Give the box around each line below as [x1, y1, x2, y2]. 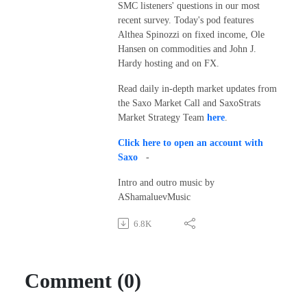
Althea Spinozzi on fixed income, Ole [118, 29, 265, 40]
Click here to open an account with [118, 138, 263, 149]
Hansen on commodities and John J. [118, 44, 256, 55]
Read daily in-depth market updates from [118, 84, 277, 95]
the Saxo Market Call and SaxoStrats [118, 98, 260, 109]
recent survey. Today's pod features [118, 15, 254, 26]
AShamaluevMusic [118, 192, 191, 203]
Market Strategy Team [118, 112, 207, 123]
